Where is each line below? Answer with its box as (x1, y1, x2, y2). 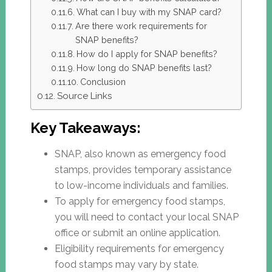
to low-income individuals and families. (54, 180, 228, 191)
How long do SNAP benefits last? (76, 63, 212, 73)
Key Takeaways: (30, 119, 141, 137)
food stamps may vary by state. (54, 259, 199, 270)
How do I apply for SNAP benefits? (76, 49, 217, 59)
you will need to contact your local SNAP (54, 211, 239, 223)
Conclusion (80, 76, 126, 87)
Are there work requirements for (75, 21, 207, 32)
